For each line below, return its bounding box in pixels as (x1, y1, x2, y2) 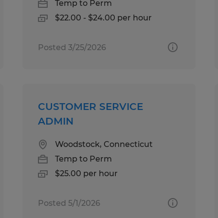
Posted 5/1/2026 (38, 198, 101, 208)
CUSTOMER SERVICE (38, 100, 144, 112)
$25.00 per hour (55, 168, 118, 178)
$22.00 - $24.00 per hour (55, 13, 152, 22)
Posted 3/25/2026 (38, 42, 107, 52)
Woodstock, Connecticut (55, 139, 153, 149)
